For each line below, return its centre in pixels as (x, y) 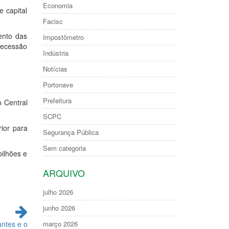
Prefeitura (57, 100)
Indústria (55, 53)
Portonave (58, 85)
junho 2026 (59, 208)
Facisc (53, 21)
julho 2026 (58, 192)
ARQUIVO (64, 173)
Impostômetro (63, 37)
